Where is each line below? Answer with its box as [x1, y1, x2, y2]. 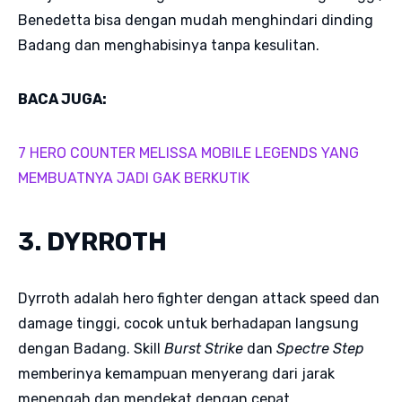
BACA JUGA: [18, 90, 109, 108]
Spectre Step [276, 339, 364, 357]
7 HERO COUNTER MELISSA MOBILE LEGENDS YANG [18, 144, 359, 162]
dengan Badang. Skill [18, 339, 164, 357]
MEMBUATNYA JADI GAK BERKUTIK [18, 169, 249, 187]
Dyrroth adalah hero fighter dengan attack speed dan [18, 289, 380, 307]
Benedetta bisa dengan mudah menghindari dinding [18, 11, 373, 29]
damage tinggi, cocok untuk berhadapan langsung [18, 314, 359, 332]
